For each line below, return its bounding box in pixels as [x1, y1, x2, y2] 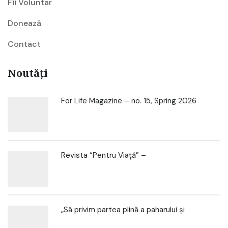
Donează [8, 18, 41, 28]
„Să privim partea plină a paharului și [61, 205, 185, 215]
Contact [8, 39, 41, 49]
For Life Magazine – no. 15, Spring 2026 [61, 96, 196, 106]
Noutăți [8, 66, 48, 82]
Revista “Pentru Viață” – [61, 150, 146, 160]
